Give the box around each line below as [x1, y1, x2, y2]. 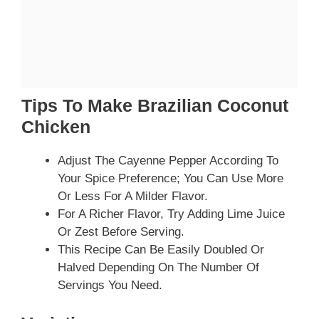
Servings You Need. [58, 278, 162, 293]
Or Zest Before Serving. [58, 225, 184, 239]
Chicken [21, 117, 90, 137]
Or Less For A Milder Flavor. [58, 189, 208, 204]
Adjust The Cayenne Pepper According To [58, 154, 278, 168]
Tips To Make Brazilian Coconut [21, 95, 288, 116]
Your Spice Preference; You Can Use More [58, 172, 283, 186]
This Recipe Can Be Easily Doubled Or [58, 243, 264, 257]
